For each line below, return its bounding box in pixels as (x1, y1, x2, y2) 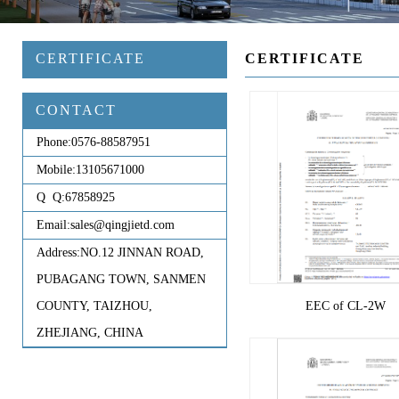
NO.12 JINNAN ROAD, (80, 245, 204, 259)
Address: (37, 245, 80, 259)
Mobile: (37, 162, 76, 176)
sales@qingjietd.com (70, 217, 175, 232)
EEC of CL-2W (305, 298, 386, 313)
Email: (37, 217, 70, 232)
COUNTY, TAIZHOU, (37, 298, 152, 313)
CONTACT (36, 102, 117, 118)
